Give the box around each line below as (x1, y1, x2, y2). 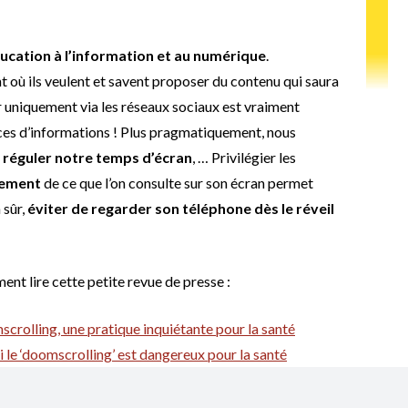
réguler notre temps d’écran (3, 148, 192, 166)
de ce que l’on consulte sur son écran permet (41, 173, 313, 191)
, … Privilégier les (192, 148, 296, 166)
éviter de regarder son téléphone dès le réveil (27, 199, 334, 217)
